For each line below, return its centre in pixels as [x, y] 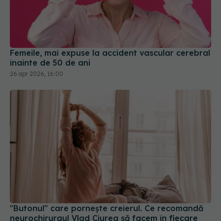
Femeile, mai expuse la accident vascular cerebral [110, 53]
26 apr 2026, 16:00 [37, 74]
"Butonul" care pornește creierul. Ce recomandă [107, 208]
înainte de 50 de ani [50, 63]
